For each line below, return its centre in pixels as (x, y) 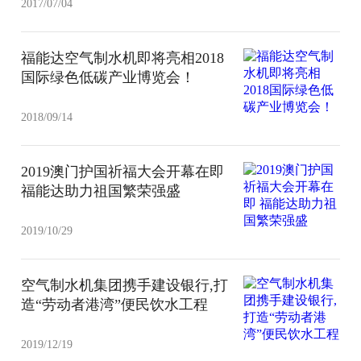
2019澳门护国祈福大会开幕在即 (123, 171)
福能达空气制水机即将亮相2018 (123, 58)
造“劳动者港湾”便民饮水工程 (115, 304)
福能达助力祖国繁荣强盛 (101, 191)
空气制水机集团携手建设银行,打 (125, 285)
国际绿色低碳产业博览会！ (108, 77)
